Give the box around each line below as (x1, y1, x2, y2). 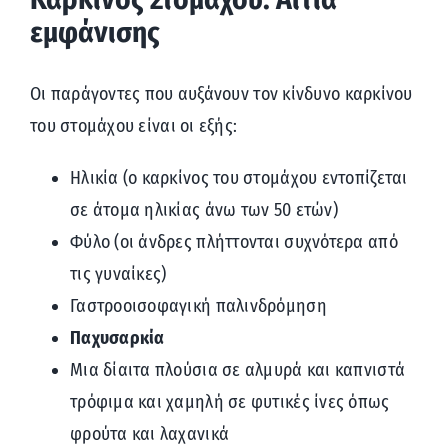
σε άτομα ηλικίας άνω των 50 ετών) (69, 199, 338, 222)
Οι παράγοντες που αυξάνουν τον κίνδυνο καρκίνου (29, 83, 413, 106)
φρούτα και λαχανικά (69, 423, 230, 446)
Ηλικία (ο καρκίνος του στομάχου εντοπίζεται (69, 167, 408, 190)
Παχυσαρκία (69, 327, 165, 350)
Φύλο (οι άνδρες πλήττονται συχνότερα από (69, 231, 398, 254)
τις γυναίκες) (69, 263, 167, 286)
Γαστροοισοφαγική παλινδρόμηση (69, 295, 327, 318)
